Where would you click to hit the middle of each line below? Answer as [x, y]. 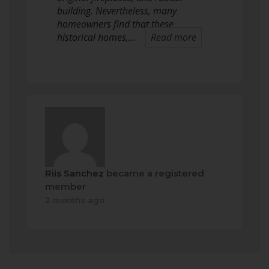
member [65, 186]
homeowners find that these [115, 24]
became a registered [154, 173]
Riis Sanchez [74, 173]
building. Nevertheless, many [117, 11]
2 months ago [75, 200]
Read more [174, 37]
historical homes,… [96, 37]
